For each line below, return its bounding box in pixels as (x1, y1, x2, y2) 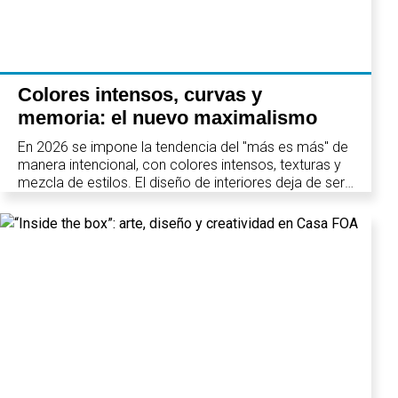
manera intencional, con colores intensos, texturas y (18, 156, 341, 174)
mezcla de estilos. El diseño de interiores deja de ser (18, 174, 345, 192)
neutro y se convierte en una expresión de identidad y (18, 192, 349, 210)
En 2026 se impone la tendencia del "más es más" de (18, 139, 348, 156)
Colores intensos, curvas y (18, 84, 262, 107)
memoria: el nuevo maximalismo (18, 107, 317, 130)
